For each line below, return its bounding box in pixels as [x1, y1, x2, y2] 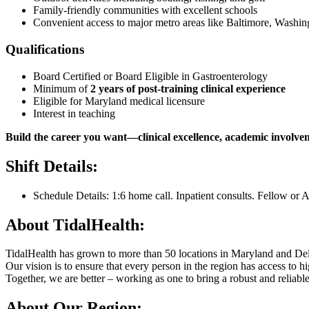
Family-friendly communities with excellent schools [33, 4, 257, 17]
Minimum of [33, 82, 90, 94]
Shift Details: [6, 157, 98, 175]
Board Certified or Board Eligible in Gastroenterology [33, 70, 268, 82]
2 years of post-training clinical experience [90, 82, 286, 94]
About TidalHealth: [6, 215, 145, 234]
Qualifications [6, 42, 84, 57]
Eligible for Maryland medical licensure [33, 94, 205, 107]
